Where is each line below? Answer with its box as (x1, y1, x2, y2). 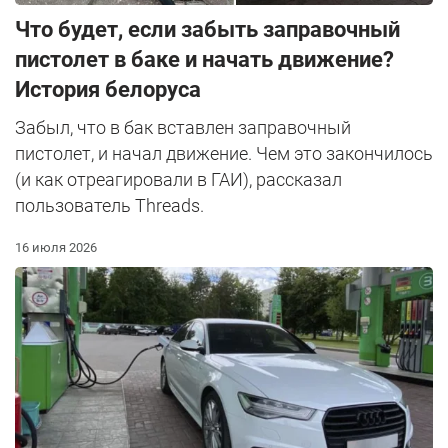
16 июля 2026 (15, 240, 97, 256)
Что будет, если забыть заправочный (15, 17, 400, 43)
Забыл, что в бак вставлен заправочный (15, 117, 351, 139)
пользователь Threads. (15, 195, 204, 217)
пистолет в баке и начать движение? (15, 47, 394, 73)
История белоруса (15, 77, 201, 103)
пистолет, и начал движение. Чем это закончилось (15, 143, 433, 165)
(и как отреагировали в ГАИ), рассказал (15, 169, 342, 191)
